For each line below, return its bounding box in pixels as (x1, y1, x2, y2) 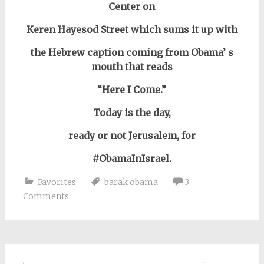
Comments (22, 191, 69, 202)
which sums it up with (130, 24, 237, 36)
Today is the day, (93, 107, 171, 119)
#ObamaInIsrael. (92, 153, 171, 165)
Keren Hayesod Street (26, 24, 131, 36)
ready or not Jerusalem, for (68, 130, 196, 142)
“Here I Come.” (97, 84, 167, 96)
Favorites (37, 177, 76, 188)
